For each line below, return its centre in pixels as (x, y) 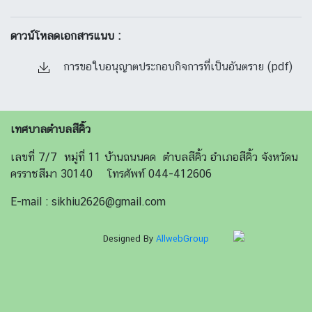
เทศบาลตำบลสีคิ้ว (50, 129)
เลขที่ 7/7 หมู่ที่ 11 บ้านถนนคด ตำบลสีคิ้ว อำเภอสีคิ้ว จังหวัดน (154, 157)
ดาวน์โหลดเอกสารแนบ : (65, 36)
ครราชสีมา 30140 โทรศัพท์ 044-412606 (111, 174)
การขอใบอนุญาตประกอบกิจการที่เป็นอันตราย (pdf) (176, 67)
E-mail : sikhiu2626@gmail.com (88, 202)
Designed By (130, 239)
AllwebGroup (182, 239)
